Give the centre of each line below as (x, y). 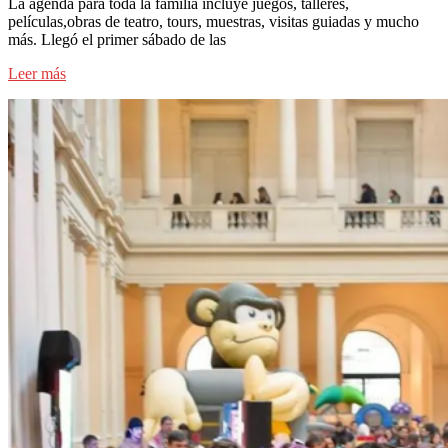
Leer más (37, 73)
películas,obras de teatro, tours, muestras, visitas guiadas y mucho (213, 21)
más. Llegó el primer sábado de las (117, 39)
